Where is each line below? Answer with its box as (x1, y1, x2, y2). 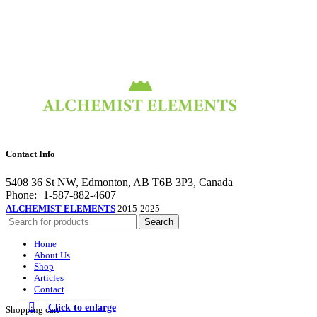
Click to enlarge (47, 301, 116, 313)
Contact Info (6, 149, 55, 160)
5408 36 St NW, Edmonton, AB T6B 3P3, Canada (6, 175, 233, 188)
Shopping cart (6, 304, 59, 316)
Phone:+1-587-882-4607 (6, 188, 116, 201)
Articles (34, 272, 64, 283)
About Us (34, 249, 70, 260)
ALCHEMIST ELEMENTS (6, 202, 115, 214)
